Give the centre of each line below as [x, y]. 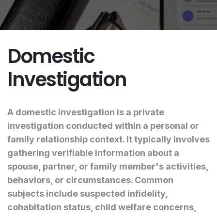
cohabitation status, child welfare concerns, [102, 207]
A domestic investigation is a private [86, 112]
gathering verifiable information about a [93, 153]
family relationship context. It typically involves [108, 139]
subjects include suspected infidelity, [87, 193]
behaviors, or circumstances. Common [90, 180]
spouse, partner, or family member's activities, [108, 166]
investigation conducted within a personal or [103, 125]
